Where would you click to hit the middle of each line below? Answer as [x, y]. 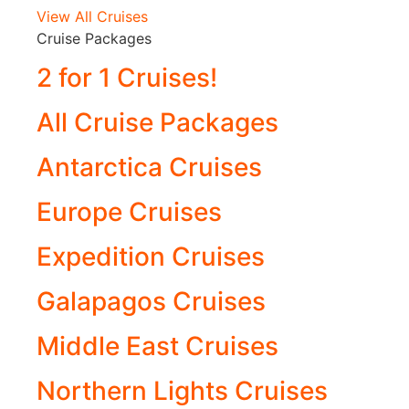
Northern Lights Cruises [182, 390]
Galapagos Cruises [151, 301]
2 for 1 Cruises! [127, 77]
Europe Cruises [129, 211]
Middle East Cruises [157, 346]
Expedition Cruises [151, 256]
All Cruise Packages [157, 122]
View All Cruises [92, 17]
